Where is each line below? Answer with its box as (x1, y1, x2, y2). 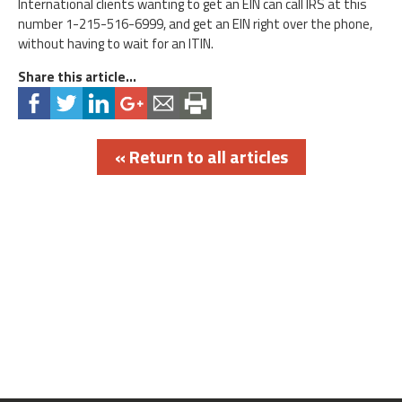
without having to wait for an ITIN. (18, 32, 214, 54)
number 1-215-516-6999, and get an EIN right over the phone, (18, 13, 372, 34)
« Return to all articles (114, 142, 288, 170)
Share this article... (18, 66, 136, 87)
